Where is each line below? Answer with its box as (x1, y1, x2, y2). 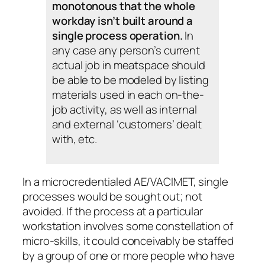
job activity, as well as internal (52, 102, 197, 118)
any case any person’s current (52, 43, 201, 59)
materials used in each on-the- (52, 87, 204, 103)
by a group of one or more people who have (22, 248, 235, 264)
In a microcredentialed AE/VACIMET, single (22, 174, 228, 190)
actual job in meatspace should (52, 57, 205, 73)
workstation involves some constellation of (22, 218, 233, 234)
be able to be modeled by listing (52, 72, 209, 88)
